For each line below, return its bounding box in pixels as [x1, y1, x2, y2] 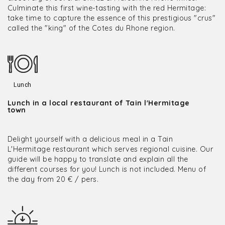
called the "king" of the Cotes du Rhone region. [8, 24, 175, 33]
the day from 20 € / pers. [8, 175, 98, 184]
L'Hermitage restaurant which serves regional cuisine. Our [8, 145, 213, 154]
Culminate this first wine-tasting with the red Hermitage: [8, 4, 206, 13]
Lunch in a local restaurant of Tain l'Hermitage [8, 98, 190, 107]
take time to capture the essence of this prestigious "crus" [8, 14, 216, 23]
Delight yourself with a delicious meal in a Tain [8, 135, 173, 144]
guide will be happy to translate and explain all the [8, 155, 188, 164]
